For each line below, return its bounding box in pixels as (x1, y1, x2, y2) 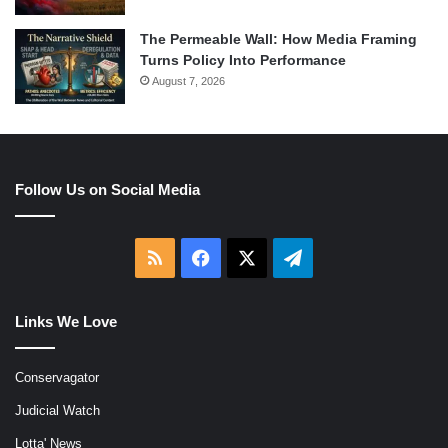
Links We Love (15, 313, 117, 331)
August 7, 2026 (152, 75, 225, 88)
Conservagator (15, 370, 99, 386)
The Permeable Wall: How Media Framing (140, 31, 417, 48)
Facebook (209, 247, 288, 268)
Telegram (301, 247, 375, 268)
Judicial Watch (15, 403, 100, 419)
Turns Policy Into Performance (140, 52, 346, 69)
